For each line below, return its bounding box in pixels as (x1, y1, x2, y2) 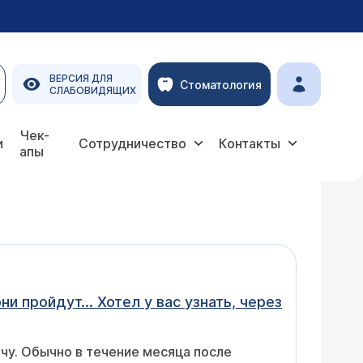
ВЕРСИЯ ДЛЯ (49, 72, 113, 84)
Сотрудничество (79, 135, 186, 152)
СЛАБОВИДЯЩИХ (49, 84, 136, 96)
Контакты (219, 135, 280, 152)
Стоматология (180, 77, 262, 92)
